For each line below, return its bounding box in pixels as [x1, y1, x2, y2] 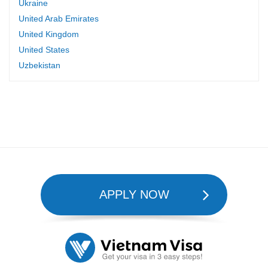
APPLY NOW [99, 187, 169, 201]
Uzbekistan [19, 60, 60, 70]
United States [19, 44, 69, 54]
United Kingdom [19, 29, 79, 39]
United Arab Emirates [19, 13, 99, 23]
